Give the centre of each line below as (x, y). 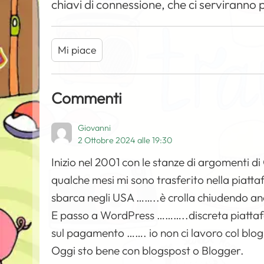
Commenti (87, 98)
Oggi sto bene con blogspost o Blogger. (148, 251)
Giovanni (95, 128)
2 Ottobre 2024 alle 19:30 (125, 141)
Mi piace (77, 50)
